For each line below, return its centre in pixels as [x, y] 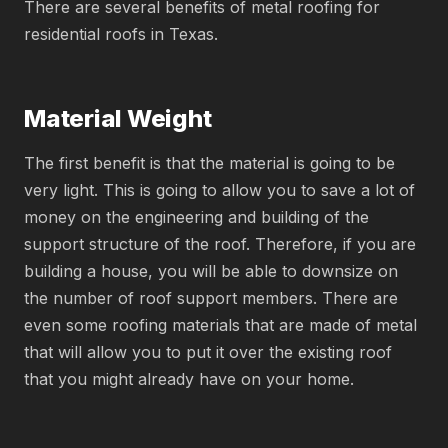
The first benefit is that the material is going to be [209, 163]
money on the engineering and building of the [196, 217]
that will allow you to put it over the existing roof [208, 352]
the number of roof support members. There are [211, 298]
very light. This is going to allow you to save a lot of [219, 190]
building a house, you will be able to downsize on [211, 271]
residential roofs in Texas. [121, 34]
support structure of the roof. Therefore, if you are [220, 244]
